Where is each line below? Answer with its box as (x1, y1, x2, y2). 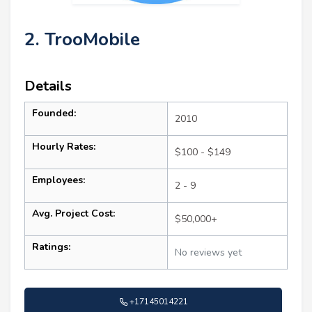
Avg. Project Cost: (32, 206, 115, 220)
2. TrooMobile (24, 26, 140, 52)
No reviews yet (175, 245, 242, 259)
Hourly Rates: (32, 139, 95, 153)
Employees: (32, 173, 85, 187)
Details (24, 76, 72, 95)
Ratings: (32, 240, 70, 253)
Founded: (32, 106, 76, 120)
